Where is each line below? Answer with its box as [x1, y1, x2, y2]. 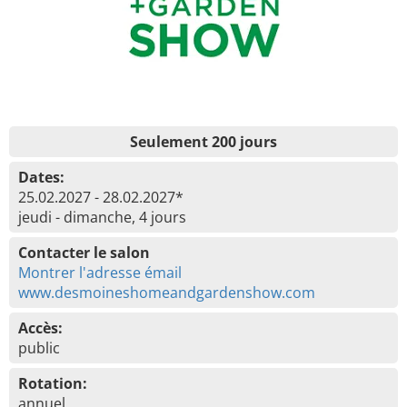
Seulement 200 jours [130, 132, 277, 152]
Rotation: [18, 373, 87, 393]
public [18, 338, 60, 358]
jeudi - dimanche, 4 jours [18, 207, 186, 227]
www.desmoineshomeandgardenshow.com [18, 283, 315, 303]
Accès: [18, 318, 63, 338]
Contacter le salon [18, 243, 150, 263]
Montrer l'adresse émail [18, 263, 182, 283]
